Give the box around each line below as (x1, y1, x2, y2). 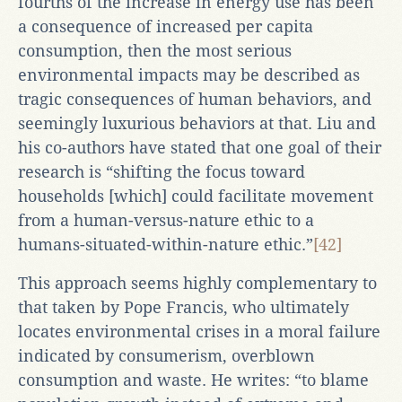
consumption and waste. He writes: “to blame (18, 370, 369, 389)
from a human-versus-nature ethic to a (18, 210, 314, 230)
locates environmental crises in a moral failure (18, 321, 380, 341)
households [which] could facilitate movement (18, 186, 373, 205)
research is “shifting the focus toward (18, 162, 305, 181)
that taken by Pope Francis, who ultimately (18, 297, 349, 317)
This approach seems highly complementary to (18, 273, 377, 293)
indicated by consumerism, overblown (18, 345, 315, 365)
